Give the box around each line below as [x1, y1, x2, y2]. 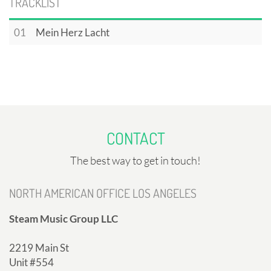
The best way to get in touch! [70, 154, 201, 168]
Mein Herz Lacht [36, 26, 109, 39]
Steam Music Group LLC [9, 212, 118, 226]
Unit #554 [9, 256, 54, 269]
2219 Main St [9, 241, 69, 255]
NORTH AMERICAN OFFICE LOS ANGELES [9, 185, 197, 201]
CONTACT [106, 128, 165, 149]
